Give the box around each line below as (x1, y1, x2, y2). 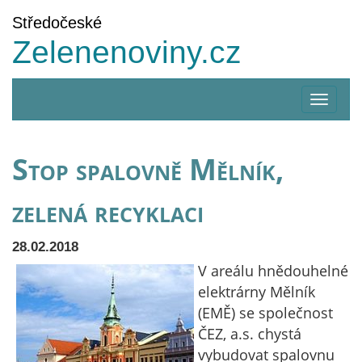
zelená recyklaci (12, 191, 204, 231)
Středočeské (12, 14, 102, 32)
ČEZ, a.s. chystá (198, 324, 301, 343)
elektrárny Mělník (198, 282, 315, 301)
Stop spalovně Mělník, (12, 149, 284, 189)
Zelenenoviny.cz (12, 35, 242, 69)
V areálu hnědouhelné (198, 261, 348, 280)
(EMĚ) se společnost (198, 303, 333, 322)
